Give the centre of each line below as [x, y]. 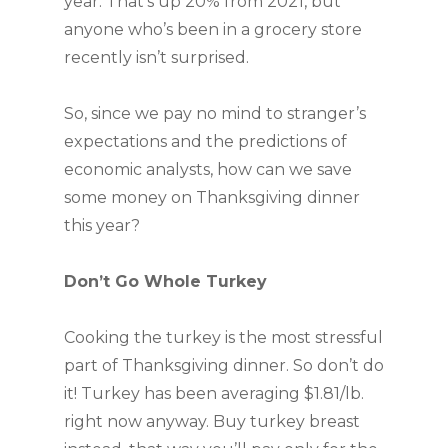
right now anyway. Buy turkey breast [212, 421]
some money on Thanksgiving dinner [212, 197]
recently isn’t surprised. [156, 57]
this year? [102, 225]
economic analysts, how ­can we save [208, 169]
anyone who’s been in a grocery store [213, 29]
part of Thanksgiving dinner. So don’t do [224, 365]
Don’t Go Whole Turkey [165, 281]
